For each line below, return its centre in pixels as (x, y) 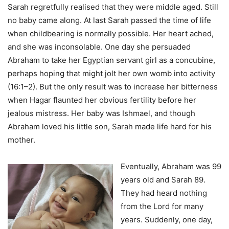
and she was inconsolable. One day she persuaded (99, 47)
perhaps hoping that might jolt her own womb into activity (111, 74)
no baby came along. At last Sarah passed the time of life (109, 20)
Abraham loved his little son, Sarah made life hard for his (110, 127)
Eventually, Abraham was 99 (171, 167)
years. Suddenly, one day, (167, 220)
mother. (22, 140)
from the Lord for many (162, 207)
